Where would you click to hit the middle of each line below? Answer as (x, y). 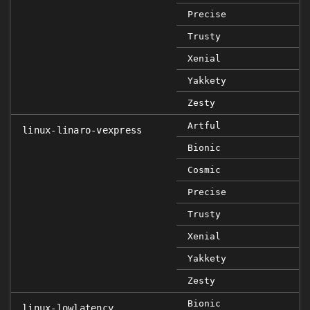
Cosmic (204, 170)
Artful (204, 126)
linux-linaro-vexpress (82, 130)
